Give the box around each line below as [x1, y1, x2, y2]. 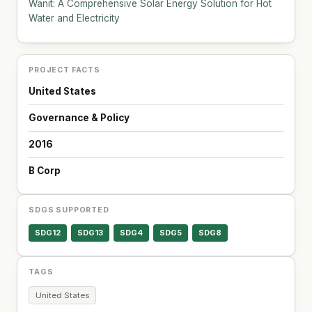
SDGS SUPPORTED [29, 205, 109, 214]
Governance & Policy [29, 111, 130, 123]
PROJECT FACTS [29, 65, 100, 75]
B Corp [29, 164, 61, 176]
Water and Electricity [29, 12, 120, 24]
